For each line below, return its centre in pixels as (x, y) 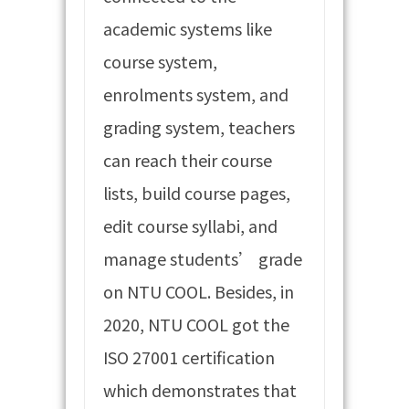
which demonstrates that (200, 389)
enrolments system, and (196, 94)
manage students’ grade (203, 258)
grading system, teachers (199, 126)
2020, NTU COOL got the (197, 324)
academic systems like (188, 28)
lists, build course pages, (197, 192)
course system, (161, 61)
